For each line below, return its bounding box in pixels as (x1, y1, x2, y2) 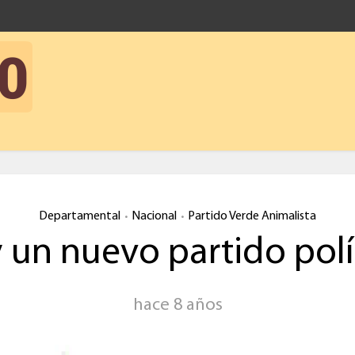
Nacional (132, 210, 177, 223)
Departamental (39, 210, 120, 223)
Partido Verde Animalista (188, 210, 316, 223)
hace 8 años (132, 296, 223, 315)
